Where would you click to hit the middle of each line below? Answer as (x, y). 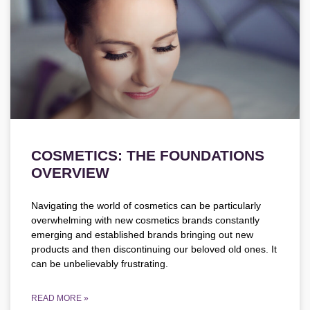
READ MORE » (60, 299)
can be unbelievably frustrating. (100, 264)
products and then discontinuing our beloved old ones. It (154, 249)
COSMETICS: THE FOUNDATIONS (148, 156)
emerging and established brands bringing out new (142, 235)
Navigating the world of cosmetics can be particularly (146, 206)
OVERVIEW (70, 173)
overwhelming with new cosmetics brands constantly (145, 220)
